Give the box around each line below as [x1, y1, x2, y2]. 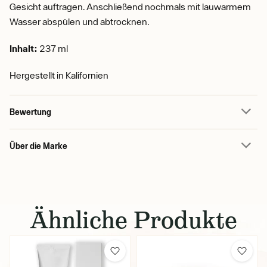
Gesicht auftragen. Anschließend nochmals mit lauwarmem [10, 1, 251, 12]
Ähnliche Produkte [30, 204, 237, 235]
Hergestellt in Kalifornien [10, 70, 108, 80]
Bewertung [10, 107, 51, 117]
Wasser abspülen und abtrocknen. [10, 16, 150, 27]
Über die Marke [10, 141, 67, 151]
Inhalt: [10, 43, 38, 54]
